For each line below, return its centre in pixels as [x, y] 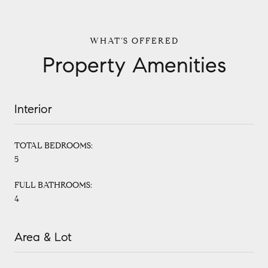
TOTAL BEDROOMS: [54, 146]
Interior [33, 109]
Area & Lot [43, 237]
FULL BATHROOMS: [53, 185]
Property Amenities [134, 65]
